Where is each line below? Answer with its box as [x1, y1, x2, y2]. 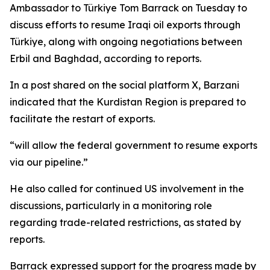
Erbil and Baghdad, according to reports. [10, 52, 201, 64]
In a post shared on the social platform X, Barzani [10, 79, 239, 91]
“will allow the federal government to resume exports [10, 139, 257, 151]
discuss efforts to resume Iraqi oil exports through [10, 19, 240, 31]
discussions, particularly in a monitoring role [10, 199, 212, 212]
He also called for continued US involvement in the [10, 183, 244, 195]
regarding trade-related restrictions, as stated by [10, 216, 241, 228]
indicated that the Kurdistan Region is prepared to [10, 96, 246, 108]
